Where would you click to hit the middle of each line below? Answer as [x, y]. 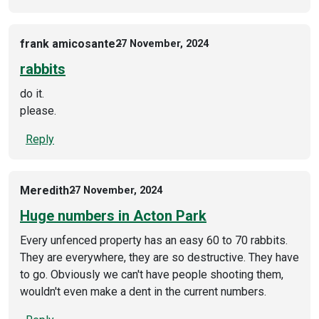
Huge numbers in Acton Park [113, 215]
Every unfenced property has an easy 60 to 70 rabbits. [154, 240]
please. [38, 110]
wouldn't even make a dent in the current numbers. [143, 291]
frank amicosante [68, 43]
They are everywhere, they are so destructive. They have [159, 257]
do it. [32, 93]
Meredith [45, 190]
